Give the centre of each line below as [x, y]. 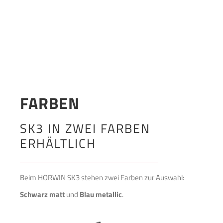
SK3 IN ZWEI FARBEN [85, 128]
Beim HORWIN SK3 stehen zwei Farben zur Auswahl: [102, 178]
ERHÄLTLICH [58, 143]
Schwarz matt [42, 195]
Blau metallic [101, 195]
